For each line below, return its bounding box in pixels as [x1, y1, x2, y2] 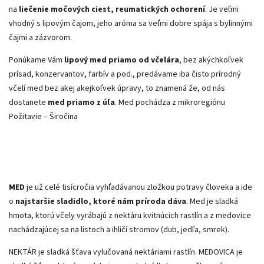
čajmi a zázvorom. [9, 31, 72, 44]
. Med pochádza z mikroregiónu [115, 96, 225, 108]
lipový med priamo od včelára [64, 54, 179, 66]
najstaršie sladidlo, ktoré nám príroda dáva [15, 195, 186, 207]
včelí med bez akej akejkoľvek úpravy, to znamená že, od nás [9, 82, 225, 94]
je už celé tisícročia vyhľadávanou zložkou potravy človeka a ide [25, 181, 252, 193]
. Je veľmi [205, 3, 239, 15]
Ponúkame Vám [9, 54, 64, 66]
